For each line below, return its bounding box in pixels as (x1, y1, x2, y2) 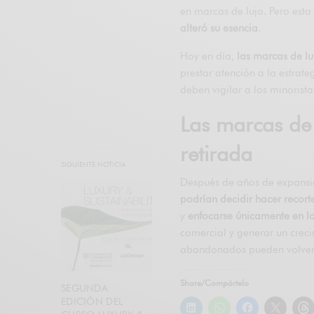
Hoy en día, (180, 49, 238, 62)
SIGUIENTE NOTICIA (61, 159, 125, 168)
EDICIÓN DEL (61, 295, 123, 307)
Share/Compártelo (180, 277, 249, 288)
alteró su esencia (180, 21, 259, 34)
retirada (180, 140, 252, 166)
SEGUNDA (61, 282, 108, 294)
